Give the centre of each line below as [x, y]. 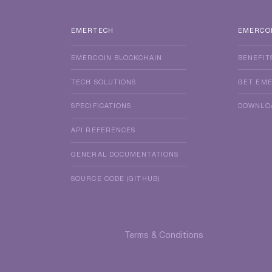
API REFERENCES [104, 131]
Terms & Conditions [164, 236]
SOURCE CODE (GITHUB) [116, 179]
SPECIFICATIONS [101, 107]
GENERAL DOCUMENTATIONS [125, 155]
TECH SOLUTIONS [104, 82]
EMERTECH [92, 31]
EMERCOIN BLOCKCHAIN [117, 58]
